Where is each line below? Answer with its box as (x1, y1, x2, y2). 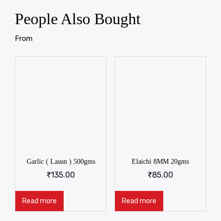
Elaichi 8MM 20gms (131, 158, 189, 166)
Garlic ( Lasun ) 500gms (26, 158, 95, 166)
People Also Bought (15, 9, 141, 28)
